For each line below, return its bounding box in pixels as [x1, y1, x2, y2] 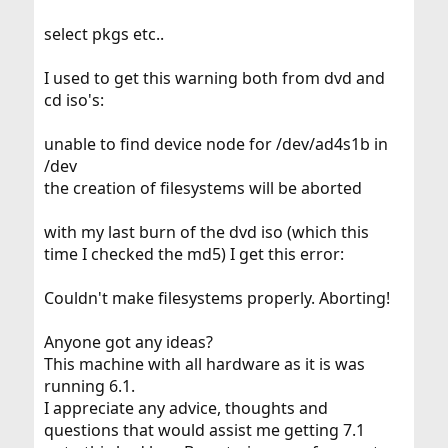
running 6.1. [43, 375, 135, 397]
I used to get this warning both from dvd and [43, 67, 385, 89]
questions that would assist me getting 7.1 [43, 419, 365, 441]
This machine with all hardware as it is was [43, 353, 365, 375]
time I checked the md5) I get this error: [43, 243, 344, 265]
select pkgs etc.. [43, 23, 164, 45]
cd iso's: [43, 89, 104, 111]
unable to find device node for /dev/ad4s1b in [43, 133, 388, 155]
